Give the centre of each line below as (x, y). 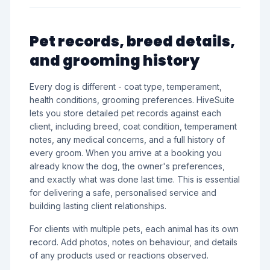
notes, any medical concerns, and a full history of (127, 140)
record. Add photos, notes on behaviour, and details (133, 242)
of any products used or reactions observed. (119, 255)
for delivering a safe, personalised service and (123, 193)
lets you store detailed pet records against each (125, 113)
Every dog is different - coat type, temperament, (126, 86)
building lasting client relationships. (98, 206)
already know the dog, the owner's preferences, (127, 166)
